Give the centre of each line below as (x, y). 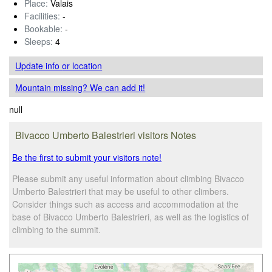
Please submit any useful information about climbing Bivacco (128, 178)
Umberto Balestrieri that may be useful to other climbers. (121, 191)
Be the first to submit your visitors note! (87, 157)
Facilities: (42, 15)
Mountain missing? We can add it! (80, 87)
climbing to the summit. (57, 229)
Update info (39, 65)
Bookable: (43, 28)
